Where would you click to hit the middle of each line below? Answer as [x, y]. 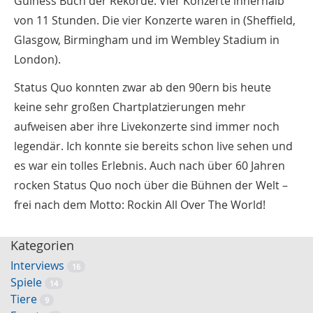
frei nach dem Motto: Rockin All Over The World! [140, 204]
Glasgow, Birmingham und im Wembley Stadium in [147, 39]
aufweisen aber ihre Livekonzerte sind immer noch [147, 126]
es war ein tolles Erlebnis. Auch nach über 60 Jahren [150, 165]
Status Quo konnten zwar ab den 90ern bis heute [143, 87]
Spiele [26, 282]
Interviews [37, 265]
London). [37, 59]
